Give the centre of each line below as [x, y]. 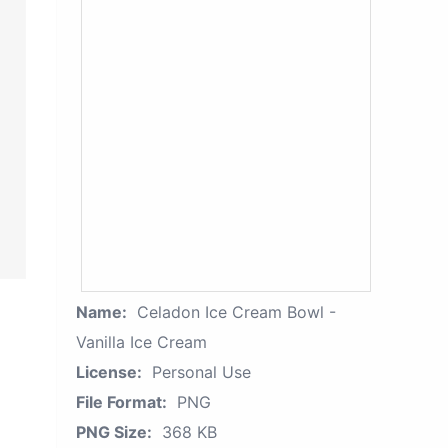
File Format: [121, 402]
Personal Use [201, 372]
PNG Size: [114, 432]
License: [109, 372]
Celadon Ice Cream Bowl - [236, 312]
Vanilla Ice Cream [141, 342]
